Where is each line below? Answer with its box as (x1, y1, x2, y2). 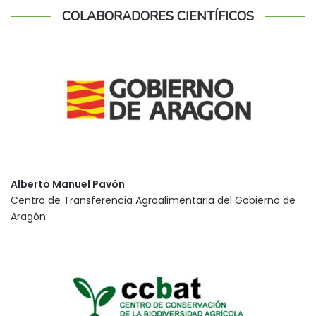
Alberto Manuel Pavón (11, 176, 125, 191)
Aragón (11, 209, 46, 224)
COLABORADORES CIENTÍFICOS (62, 7, 254, 25)
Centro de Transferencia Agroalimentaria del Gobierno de (11, 193, 296, 207)
